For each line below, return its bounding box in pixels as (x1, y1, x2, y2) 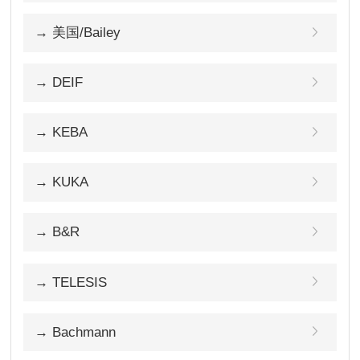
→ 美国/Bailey (35, 25, 121, 41)
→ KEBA (35, 125, 88, 141)
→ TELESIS (35, 274, 108, 290)
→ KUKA (35, 174, 89, 190)
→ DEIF (35, 75, 84, 91)
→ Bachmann (35, 324, 117, 340)
